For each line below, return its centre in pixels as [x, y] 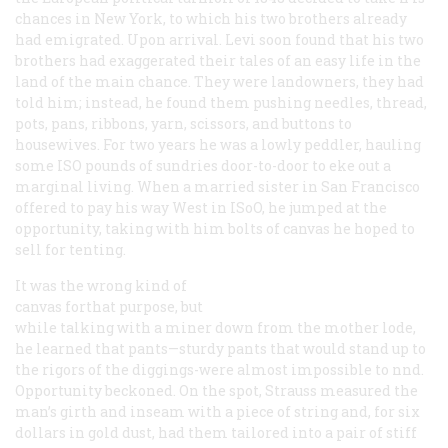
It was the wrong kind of [101, 285]
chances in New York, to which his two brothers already [211, 18]
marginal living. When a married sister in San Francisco [217, 186]
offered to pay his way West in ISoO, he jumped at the [201, 207]
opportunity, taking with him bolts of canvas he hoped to [215, 228]
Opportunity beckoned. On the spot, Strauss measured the [216, 390]
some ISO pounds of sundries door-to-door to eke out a [203, 165]
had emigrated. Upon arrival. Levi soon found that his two [219, 39]
